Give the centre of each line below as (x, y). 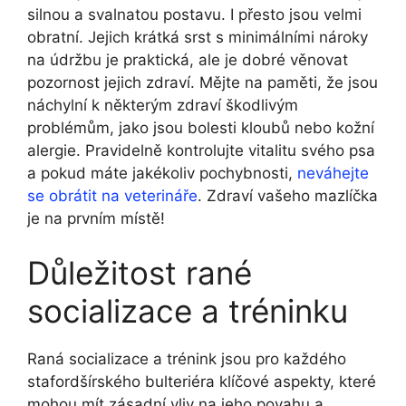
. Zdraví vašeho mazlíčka (288, 196)
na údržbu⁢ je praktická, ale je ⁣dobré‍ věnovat (188, 60)
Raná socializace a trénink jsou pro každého (187, 358)
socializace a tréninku (188, 310)
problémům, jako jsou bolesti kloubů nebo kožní (201, 128)
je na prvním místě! (96, 219)
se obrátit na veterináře (112, 196)
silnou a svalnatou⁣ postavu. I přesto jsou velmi (194, 15)
